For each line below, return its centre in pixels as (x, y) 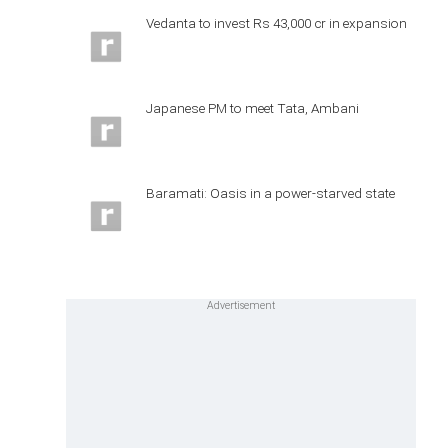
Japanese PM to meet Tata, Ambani (252, 107)
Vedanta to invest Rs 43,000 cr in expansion (276, 23)
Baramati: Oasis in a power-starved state (270, 192)
